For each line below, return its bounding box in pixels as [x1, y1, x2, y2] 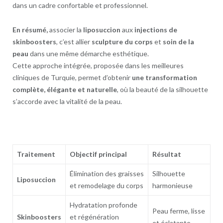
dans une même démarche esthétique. [28, 49, 149, 58]
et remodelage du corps [69, 181, 143, 190]
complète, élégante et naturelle [12, 85, 117, 94]
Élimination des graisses [69, 169, 144, 178]
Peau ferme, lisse [152, 207, 205, 216]
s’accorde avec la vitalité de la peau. [12, 97, 122, 106]
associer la [49, 25, 83, 34]
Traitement [16, 150, 55, 159]
